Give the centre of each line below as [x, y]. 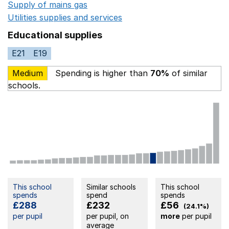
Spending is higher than [101, 73]
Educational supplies [55, 35]
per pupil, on [108, 216]
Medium [28, 73]
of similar [188, 73]
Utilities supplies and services [65, 17]
